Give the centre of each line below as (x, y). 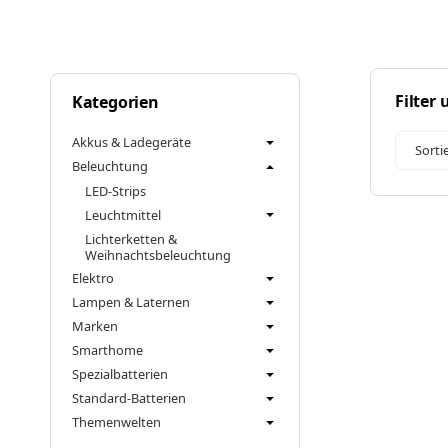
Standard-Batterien (128, 398)
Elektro (92, 278)
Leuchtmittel (122, 215)
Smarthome (107, 350)
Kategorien (115, 102)
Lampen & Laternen (130, 302)
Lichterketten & (130, 239)
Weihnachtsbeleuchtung (157, 255)
